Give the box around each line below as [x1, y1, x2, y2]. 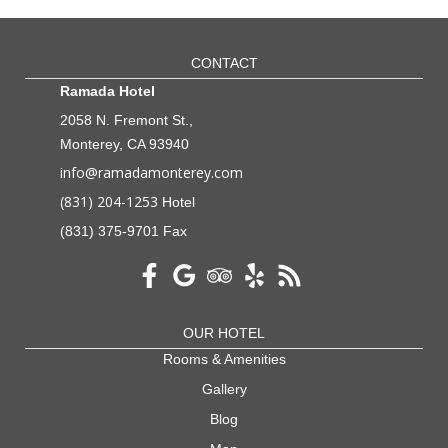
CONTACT [190, 54, 258, 71]
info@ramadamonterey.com [60, 162, 243, 182]
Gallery [201, 380, 247, 397]
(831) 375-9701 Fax [60, 222, 187, 239]
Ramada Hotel [60, 82, 155, 99]
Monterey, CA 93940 [60, 135, 189, 152]
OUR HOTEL [183, 324, 265, 341]
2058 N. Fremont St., [60, 111, 193, 128]
